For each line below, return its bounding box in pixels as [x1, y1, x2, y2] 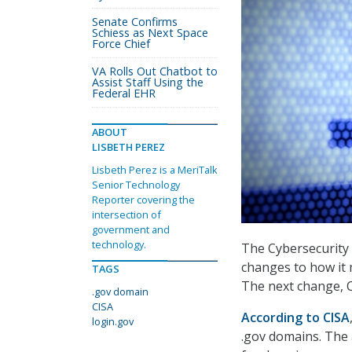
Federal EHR [92, 86, 156, 101]
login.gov [92, 314, 134, 328]
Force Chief [92, 36, 150, 51]
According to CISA [241, 309, 350, 327]
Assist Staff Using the [92, 75, 203, 90]
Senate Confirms [92, 14, 178, 29]
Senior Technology [92, 178, 180, 192]
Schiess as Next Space [92, 25, 208, 40]
